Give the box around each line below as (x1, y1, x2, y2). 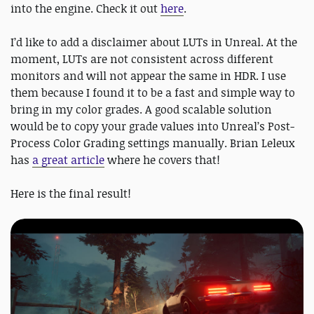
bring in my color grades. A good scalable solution (11, 101, 272, 117)
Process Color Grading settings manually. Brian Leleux (11, 135, 294, 151)
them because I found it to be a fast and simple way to (11, 84, 295, 100)
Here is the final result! (11, 185, 134, 201)
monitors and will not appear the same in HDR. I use (11, 67, 286, 83)
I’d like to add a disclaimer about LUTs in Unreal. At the (11, 34, 297, 50)
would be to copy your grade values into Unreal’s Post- (11, 118, 294, 134)
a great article (32, 151, 104, 168)
